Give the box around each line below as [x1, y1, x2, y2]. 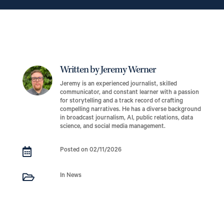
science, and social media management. [59, 123, 165, 131]
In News [59, 172, 81, 180]
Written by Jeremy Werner [59, 65, 156, 76]
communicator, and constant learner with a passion [59, 89, 199, 97]
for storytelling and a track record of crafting [59, 98, 183, 105]
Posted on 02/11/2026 [59, 147, 121, 154]
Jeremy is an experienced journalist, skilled [59, 81, 177, 88]
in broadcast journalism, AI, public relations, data [59, 115, 193, 122]
